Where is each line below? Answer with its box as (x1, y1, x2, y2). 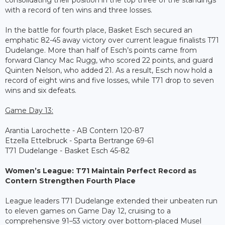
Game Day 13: (5, 106, 53, 116)
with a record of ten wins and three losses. (5, 6, 152, 15)
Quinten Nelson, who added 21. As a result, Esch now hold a (5, 66, 212, 75)
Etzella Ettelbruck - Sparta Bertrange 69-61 (5, 136, 154, 146)
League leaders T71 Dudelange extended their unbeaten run (5, 196, 217, 206)
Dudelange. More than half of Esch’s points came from (5, 46, 197, 55)
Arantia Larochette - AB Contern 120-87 (5, 126, 144, 136)
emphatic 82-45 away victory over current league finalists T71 (5, 36, 219, 45)
